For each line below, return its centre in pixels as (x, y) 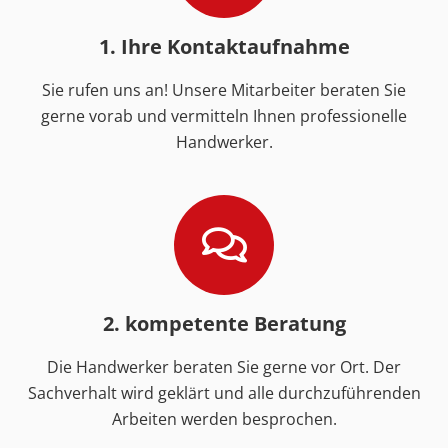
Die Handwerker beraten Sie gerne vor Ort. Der (224, 367)
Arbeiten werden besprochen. (224, 419)
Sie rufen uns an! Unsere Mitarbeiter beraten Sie (224, 90)
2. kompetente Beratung (224, 324)
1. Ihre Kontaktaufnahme (224, 47)
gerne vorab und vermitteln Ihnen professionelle (224, 116)
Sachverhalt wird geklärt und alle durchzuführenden (224, 393)
